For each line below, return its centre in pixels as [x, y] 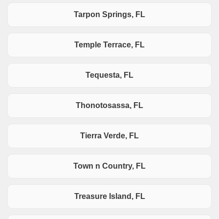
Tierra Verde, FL [109, 136]
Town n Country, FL [109, 166]
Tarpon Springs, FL [109, 15]
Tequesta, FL [109, 75]
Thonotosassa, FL [109, 106]
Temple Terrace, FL [109, 45]
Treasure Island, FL [109, 197]
